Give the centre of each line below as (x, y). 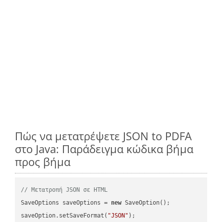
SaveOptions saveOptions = (66, 202)
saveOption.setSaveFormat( (64, 215)
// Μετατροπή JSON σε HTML (64, 190)
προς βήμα (43, 161)
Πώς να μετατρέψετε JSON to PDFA (103, 136)
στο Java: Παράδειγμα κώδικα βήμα (104, 148)
